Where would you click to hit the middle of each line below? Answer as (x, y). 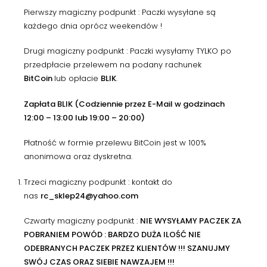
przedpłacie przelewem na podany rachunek (113, 65)
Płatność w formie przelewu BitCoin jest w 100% (115, 143)
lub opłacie (77, 79)
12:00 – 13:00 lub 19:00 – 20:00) (84, 117)
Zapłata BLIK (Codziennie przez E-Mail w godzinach (124, 104)
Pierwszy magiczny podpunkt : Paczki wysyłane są (120, 12)
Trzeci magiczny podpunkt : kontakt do (98, 182)
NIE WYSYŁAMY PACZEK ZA (191, 221)
